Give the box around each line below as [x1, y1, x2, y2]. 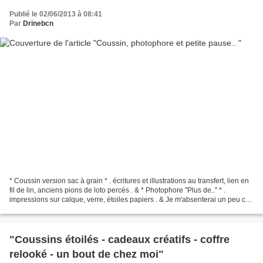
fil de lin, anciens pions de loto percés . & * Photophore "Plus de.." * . [9, 186, 225, 194]
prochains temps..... [9, 204, 71, 213]
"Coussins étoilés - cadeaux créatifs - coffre [9, 233, 230, 245]
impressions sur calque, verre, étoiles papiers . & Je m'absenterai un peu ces [9, 195, 253, 204]
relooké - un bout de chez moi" [9, 248, 164, 260]
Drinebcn [23, 19, 53, 28]
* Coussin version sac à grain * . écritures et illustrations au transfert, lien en [9, 176, 249, 185]
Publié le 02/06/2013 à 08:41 [9, 10, 102, 19]
